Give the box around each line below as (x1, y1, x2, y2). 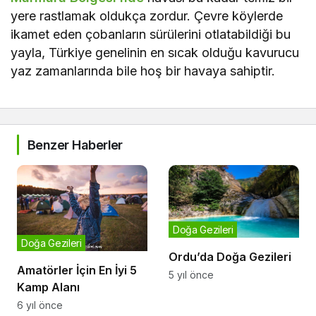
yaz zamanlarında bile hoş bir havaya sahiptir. (11, 63, 276, 78)
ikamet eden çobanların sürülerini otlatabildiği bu (11, 26, 291, 42)
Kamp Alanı (17, 279, 80, 294)
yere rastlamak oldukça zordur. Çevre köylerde (11, 8, 284, 23)
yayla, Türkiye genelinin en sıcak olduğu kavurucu (11, 44, 300, 60)
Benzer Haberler (28, 137, 123, 152)
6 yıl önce (17, 298, 63, 311)
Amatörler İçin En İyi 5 (17, 262, 137, 277)
